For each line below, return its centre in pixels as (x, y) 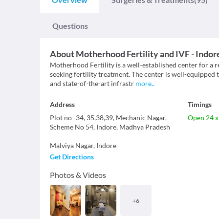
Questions (70, 26)
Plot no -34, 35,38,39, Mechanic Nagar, (108, 118)
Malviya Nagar (72, 146)
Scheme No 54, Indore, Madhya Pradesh (110, 127)
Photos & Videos (78, 175)
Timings (199, 105)
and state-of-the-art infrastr (92, 84)
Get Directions (72, 157)
